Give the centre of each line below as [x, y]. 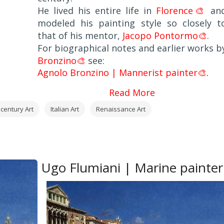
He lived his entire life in [97, 10]
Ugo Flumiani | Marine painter [132, 167]
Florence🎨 [181, 10]
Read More [132, 92]
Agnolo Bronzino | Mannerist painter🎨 [122, 72]
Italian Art [64, 109]
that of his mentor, [80, 35]
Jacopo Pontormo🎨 [165, 35]
